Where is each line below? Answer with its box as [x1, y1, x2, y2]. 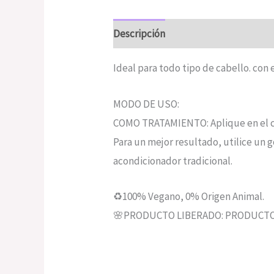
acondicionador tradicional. [113, 154, 233, 168]
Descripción [113, 26, 166, 40]
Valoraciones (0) [177, 26, 248, 40]
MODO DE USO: [113, 97, 180, 111]
